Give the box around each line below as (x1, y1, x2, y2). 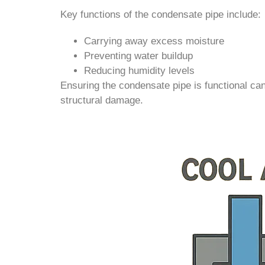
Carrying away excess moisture (84, 35, 224, 47)
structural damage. (60, 95, 143, 106)
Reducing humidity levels (84, 65, 195, 77)
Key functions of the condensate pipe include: (60, 9, 261, 21)
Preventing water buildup (84, 50, 193, 62)
